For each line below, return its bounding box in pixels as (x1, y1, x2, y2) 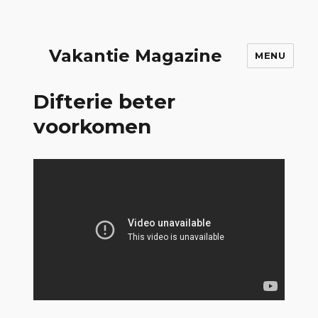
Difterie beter (33, 89, 176, 114)
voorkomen (33, 114, 152, 138)
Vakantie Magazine (49, 45, 223, 66)
